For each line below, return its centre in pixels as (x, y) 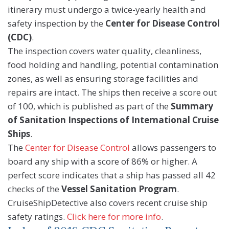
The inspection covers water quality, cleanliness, (105, 51)
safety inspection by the (56, 24)
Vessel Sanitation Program (119, 189)
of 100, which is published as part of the (89, 106)
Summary (192, 106)
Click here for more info (114, 217)
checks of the (35, 189)
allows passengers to (173, 148)
